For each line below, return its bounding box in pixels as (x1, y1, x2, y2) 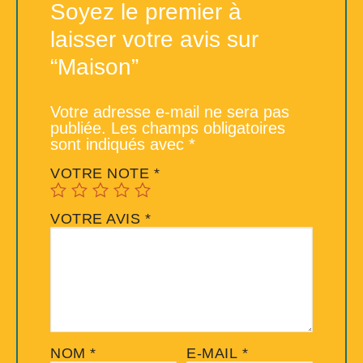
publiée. (50, 118, 106, 137)
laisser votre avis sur (50, 26, 258, 52)
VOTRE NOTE (50, 164, 154, 181)
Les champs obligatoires (111, 118, 285, 137)
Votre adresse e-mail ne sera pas (50, 102, 289, 121)
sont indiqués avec (50, 135, 189, 153)
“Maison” (50, 53, 139, 79)
